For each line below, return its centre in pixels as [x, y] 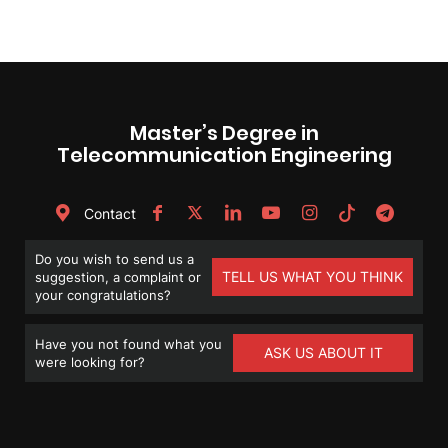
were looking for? [90, 361]
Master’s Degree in [224, 132]
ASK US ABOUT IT [323, 352]
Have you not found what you [128, 343]
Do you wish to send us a [114, 258]
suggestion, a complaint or [118, 276]
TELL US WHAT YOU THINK [312, 276]
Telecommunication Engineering [224, 154]
